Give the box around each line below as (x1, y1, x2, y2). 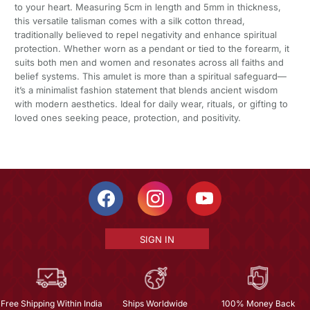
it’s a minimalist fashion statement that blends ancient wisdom (14, 84, 277, 96)
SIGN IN (139, 234, 174, 246)
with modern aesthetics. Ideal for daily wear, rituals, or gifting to (14, 98, 288, 110)
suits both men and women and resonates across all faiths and (14, 57, 284, 69)
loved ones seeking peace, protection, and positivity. (14, 112, 241, 124)
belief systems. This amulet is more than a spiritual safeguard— (14, 71, 286, 82)
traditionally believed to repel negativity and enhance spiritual (14, 29, 277, 41)
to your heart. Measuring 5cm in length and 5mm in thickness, (14, 1, 281, 13)
